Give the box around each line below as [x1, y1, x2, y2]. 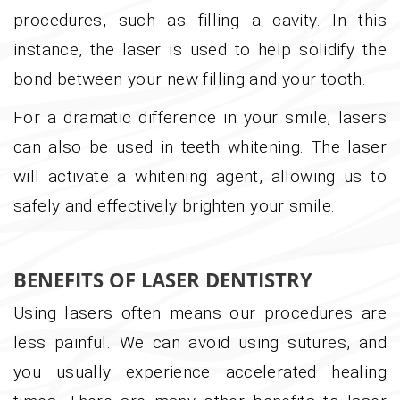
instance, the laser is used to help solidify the [13, 39, 387, 61]
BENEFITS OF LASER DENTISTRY [13, 266, 312, 294]
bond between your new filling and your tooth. [13, 69, 367, 90]
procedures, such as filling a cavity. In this [13, 10, 387, 31]
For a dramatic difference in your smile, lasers [13, 107, 387, 129]
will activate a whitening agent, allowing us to [13, 166, 387, 187]
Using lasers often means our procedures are [13, 303, 387, 324]
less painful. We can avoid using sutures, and [13, 332, 387, 354]
